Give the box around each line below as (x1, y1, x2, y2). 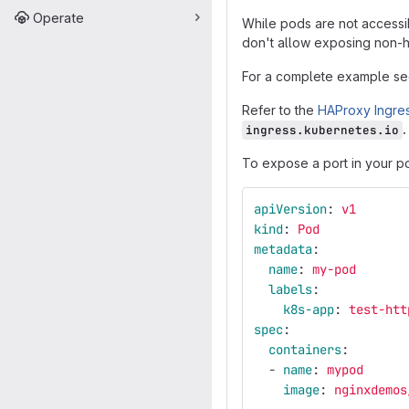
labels (268, 281, 312, 298)
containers (268, 341, 341, 358)
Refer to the (242, 102, 318, 118)
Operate (33, 9, 84, 26)
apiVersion (254, 201, 327, 217)
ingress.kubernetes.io (246, 122, 399, 138)
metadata (254, 241, 312, 257)
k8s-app (283, 301, 334, 318)
